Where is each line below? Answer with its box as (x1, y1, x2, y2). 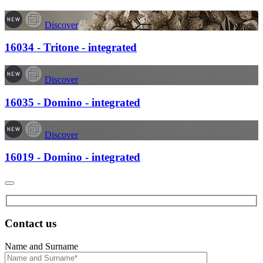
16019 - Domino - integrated (5, 151, 140, 164)
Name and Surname (5, 241, 78, 252)
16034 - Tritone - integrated (5, 41, 137, 54)
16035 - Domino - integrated (5, 96, 140, 109)
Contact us (5, 217, 56, 230)
